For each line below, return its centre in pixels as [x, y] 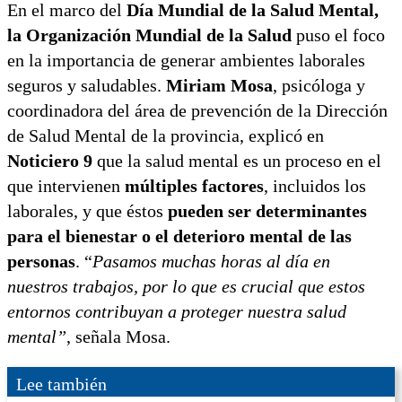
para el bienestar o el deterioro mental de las [179, 236]
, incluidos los [315, 185]
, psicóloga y [319, 85]
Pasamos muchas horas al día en [211, 261]
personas [41, 261]
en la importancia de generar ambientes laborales [186, 60]
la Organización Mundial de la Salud [149, 35]
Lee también [61, 384]
